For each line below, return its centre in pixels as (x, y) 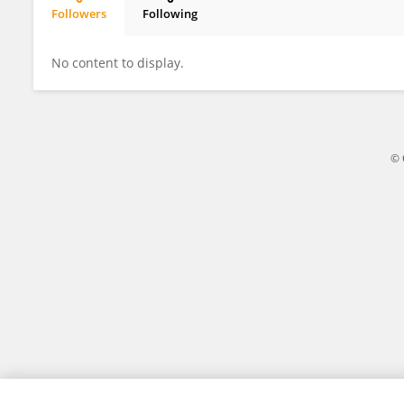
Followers (79, 14)
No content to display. (118, 63)
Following (170, 14)
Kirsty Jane (96, 29)
